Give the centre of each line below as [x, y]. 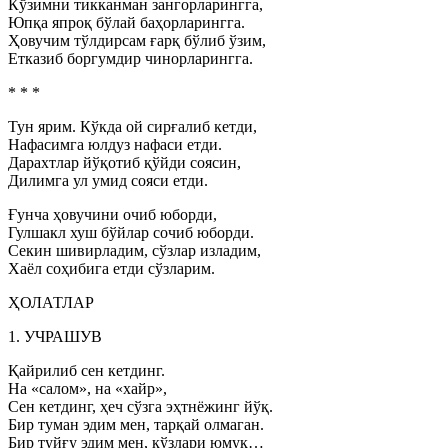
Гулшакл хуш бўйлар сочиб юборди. [131, 232]
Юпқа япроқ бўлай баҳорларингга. [126, 22]
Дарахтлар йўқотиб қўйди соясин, [124, 162]
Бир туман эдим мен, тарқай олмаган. [136, 424]
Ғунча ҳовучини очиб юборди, [112, 214]
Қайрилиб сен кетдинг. [86, 370]
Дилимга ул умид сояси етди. [108, 180]
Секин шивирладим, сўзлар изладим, [134, 250]
